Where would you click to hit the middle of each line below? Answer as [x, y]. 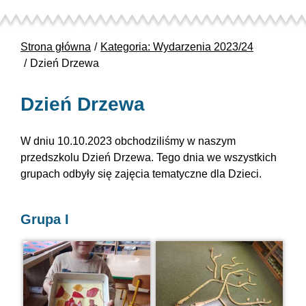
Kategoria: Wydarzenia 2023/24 [177, 47]
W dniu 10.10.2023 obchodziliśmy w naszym [128, 141]
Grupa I [45, 220]
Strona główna [56, 47]
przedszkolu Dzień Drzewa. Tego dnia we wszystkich [149, 158]
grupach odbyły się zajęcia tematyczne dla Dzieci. [141, 174]
